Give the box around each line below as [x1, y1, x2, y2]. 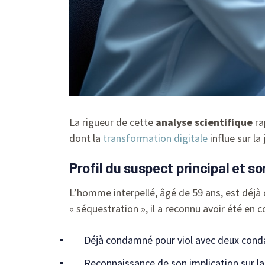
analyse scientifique [156, 115, 253, 129]
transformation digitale [103, 131, 208, 145]
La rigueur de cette [69, 115, 156, 129]
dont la [69, 131, 103, 145]
